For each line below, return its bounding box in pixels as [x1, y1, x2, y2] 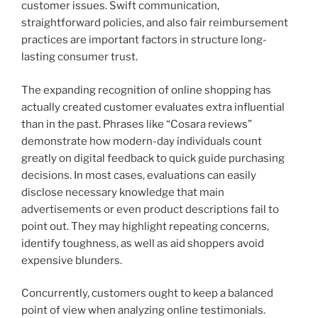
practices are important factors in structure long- [21, 33, 267, 47]
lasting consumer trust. [21, 50, 138, 64]
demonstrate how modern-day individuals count [21, 134, 262, 148]
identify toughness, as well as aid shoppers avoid [21, 236, 264, 250]
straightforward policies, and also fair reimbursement [21, 16, 288, 30]
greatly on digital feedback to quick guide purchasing [21, 151, 285, 165]
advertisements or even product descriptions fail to [21, 202, 279, 216]
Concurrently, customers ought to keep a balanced [21, 287, 273, 300]
